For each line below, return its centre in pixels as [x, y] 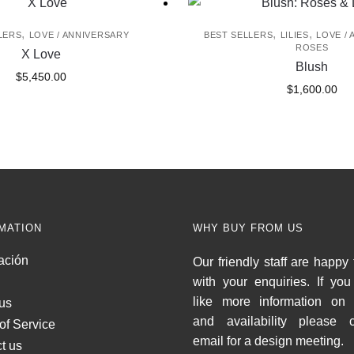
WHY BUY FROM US [248, 228]
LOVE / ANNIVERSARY [79, 35]
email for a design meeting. [268, 341]
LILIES [294, 35]
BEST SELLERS [238, 35]
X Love [41, 55]
